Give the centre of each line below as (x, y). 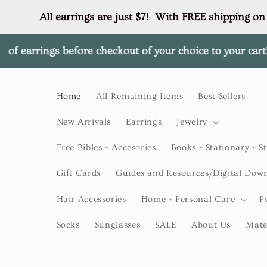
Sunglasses (117, 225)
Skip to (35, 9)
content (36, 19)
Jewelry (192, 122)
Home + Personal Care (188, 199)
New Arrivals (84, 122)
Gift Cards (78, 173)
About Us (211, 225)
